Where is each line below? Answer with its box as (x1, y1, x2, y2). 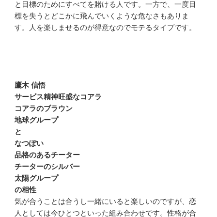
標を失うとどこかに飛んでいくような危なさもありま (15, 12, 189, 20)
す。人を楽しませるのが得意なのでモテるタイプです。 (15, 23, 196, 32)
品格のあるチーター (15, 150, 80, 159)
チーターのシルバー (15, 162, 80, 170)
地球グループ (15, 115, 58, 124)
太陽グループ (15, 173, 58, 182)
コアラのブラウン (15, 104, 73, 112)
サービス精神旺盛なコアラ (15, 92, 102, 101)
